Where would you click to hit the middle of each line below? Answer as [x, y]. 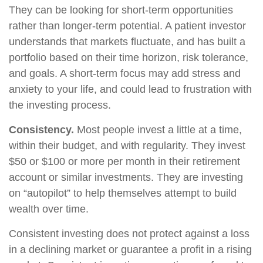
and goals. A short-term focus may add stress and [125, 73]
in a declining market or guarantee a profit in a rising [130, 249]
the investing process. [60, 105]
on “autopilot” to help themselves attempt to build [123, 193]
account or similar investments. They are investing [126, 177]
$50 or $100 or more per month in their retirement [124, 161]
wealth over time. [49, 209]
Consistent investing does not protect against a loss [129, 234]
